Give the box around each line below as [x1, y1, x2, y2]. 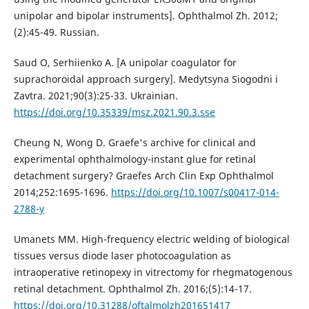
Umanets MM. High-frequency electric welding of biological [13, 232, 290, 246]
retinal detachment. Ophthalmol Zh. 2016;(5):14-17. [13, 281, 252, 295]
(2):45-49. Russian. [13, 25, 99, 39]
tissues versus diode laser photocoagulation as [13, 248, 231, 262]
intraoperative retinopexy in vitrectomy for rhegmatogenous [13, 265, 292, 279]
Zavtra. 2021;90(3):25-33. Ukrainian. [13, 88, 178, 102]
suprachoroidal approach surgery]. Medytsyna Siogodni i [13, 72, 278, 86]
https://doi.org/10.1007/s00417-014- [110, 185, 279, 199]
